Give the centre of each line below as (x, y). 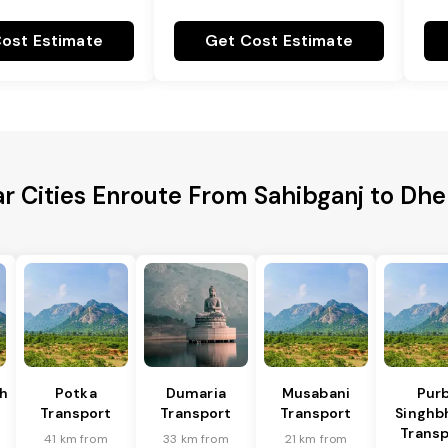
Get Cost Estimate (279, 41)
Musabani (316, 393)
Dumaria (195, 393)
